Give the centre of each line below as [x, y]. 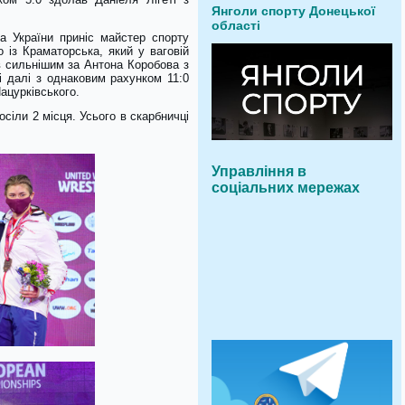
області [236, 25]
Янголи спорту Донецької [293, 11]
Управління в [259, 171]
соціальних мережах [286, 188]
